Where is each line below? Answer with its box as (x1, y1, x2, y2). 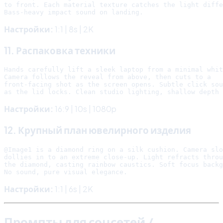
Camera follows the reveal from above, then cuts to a (4, 73, 211, 81)
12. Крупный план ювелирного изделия (4, 124, 191, 136)
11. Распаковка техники (4, 44, 115, 56)
